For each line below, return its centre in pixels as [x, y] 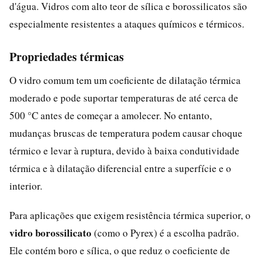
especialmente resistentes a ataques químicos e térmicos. [127, 23]
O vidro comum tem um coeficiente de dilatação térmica [125, 80]
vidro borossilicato [50, 232]
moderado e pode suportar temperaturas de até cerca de [124, 97]
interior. [26, 186]
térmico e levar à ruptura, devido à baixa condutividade [124, 150]
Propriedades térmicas [67, 56]
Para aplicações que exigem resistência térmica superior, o [130, 215]
